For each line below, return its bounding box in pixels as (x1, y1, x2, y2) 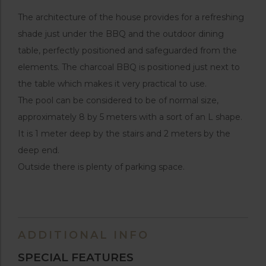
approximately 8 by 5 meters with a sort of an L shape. (18, 111, 242, 122)
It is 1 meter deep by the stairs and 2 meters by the (18, 128, 230, 139)
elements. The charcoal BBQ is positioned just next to (18, 61, 240, 72)
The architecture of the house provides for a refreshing (18, 11, 244, 23)
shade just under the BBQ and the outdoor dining (18, 28, 224, 39)
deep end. (18, 144, 59, 156)
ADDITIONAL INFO (18, 228, 149, 242)
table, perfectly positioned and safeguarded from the (18, 45, 237, 56)
